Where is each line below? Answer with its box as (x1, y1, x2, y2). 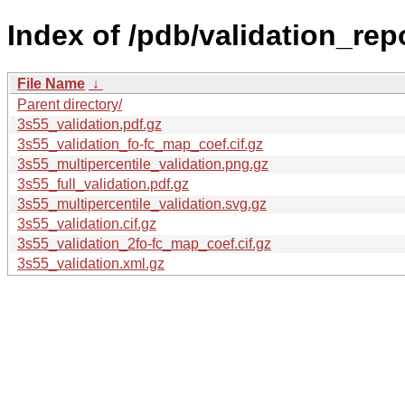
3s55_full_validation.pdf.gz (17, 175, 189, 192)
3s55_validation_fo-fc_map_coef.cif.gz (17, 136, 263, 152)
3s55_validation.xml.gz (17, 255, 165, 271)
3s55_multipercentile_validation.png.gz (17, 155, 268, 172)
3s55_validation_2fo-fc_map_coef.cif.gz (17, 235, 271, 251)
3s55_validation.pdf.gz (17, 116, 162, 132)
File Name (17, 75, 85, 91)
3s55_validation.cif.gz (17, 215, 156, 231)
